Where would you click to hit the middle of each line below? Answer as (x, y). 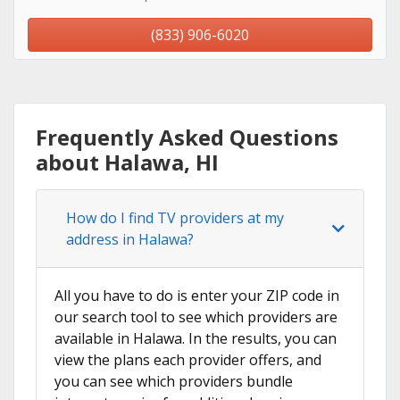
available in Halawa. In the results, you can (196, 339)
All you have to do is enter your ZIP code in (197, 296)
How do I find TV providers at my (175, 218)
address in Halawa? (130, 240)
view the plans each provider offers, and (188, 360)
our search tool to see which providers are (196, 317)
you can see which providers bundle (174, 382)
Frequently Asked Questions (187, 137)
